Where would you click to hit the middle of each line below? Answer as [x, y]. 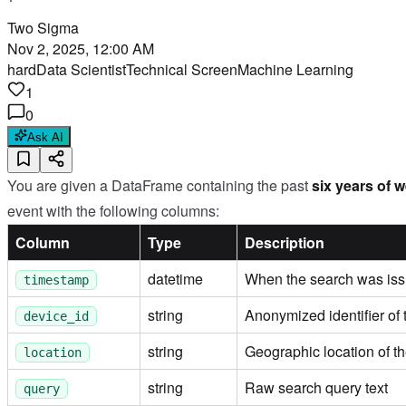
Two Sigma [43, 28]
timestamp [56, 280]
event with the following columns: [113, 211]
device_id [56, 317]
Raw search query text [316, 388]
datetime [175, 279]
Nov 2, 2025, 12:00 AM [81, 49]
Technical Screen [182, 70]
